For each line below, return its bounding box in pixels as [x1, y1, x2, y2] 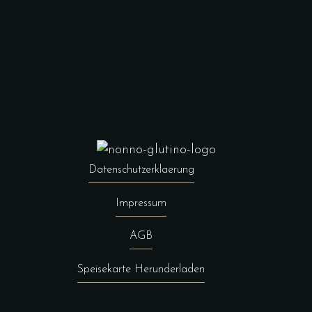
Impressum [116, 197, 166, 209]
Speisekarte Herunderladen [77, 263, 205, 275]
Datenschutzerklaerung [88, 164, 194, 176]
